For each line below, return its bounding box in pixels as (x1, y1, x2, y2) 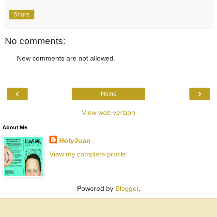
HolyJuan (59, 137, 91, 145)
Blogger (115, 184, 139, 192)
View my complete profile (49, 150, 126, 158)
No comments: (5, 35, 65, 46)
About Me (2, 124, 27, 131)
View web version (82, 108, 135, 117)
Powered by (77, 184, 115, 192)
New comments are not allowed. (17, 54, 115, 62)
